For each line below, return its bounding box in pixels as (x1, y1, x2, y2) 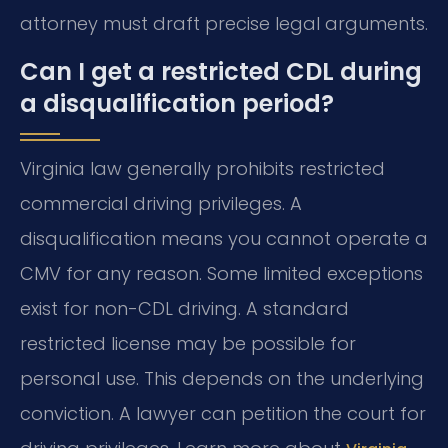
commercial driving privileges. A (20, 190, 302, 216)
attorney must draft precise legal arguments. (20, 11, 428, 37)
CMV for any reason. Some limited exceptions (20, 260, 423, 286)
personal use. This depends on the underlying (20, 365, 424, 391)
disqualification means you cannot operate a (20, 225, 428, 251)
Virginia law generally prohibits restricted (20, 155, 385, 181)
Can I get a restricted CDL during (20, 54, 422, 88)
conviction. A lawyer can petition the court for (20, 400, 426, 426)
